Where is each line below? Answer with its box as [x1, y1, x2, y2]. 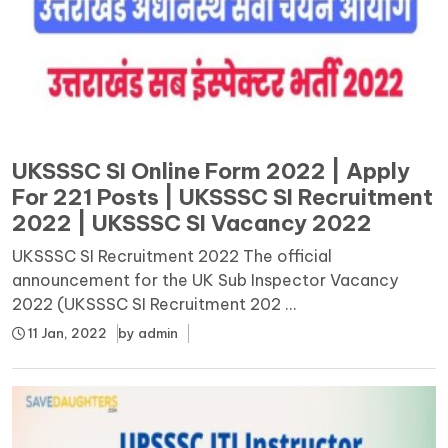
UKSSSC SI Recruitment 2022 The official [12, 245, 332, 266]
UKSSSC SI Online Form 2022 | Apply [12, 156, 410, 185]
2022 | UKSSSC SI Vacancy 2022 [12, 208, 372, 237]
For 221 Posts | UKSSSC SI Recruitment [12, 182, 433, 211]
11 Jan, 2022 [25, 324, 107, 341]
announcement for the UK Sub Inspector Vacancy [12, 269, 398, 290]
